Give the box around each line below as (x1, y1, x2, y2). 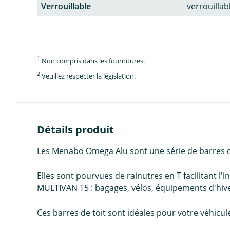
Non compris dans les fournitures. (40, 56, 145, 66)
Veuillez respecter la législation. (40, 71, 136, 81)
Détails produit (37, 122, 114, 137)
